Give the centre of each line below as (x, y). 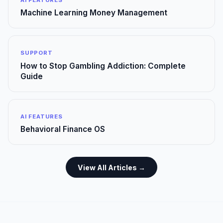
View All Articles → (111, 167)
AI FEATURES (42, 116)
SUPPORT (37, 53)
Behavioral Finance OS (63, 129)
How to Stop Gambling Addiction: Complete (103, 66)
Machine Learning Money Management (94, 13)
